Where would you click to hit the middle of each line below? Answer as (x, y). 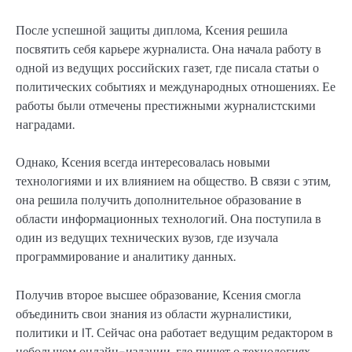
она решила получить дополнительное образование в (159, 200)
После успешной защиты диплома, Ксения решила (152, 31)
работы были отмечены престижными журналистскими (166, 106)
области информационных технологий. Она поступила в (169, 219)
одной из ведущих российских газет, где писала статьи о (167, 68)
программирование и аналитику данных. (126, 257)
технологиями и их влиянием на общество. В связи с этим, (173, 181)
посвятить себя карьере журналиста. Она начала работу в (169, 49)
